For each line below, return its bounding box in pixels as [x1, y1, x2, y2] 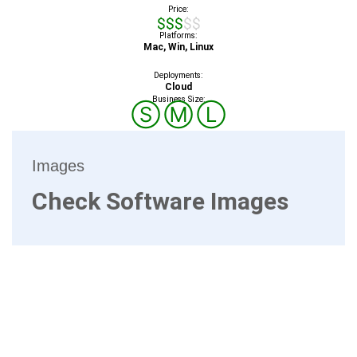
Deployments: [154, 69, 203, 80]
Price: [168, 3, 189, 14]
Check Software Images [32, 186, 288, 215]
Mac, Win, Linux [143, 41, 214, 53]
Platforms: [159, 29, 198, 41]
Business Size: [151, 93, 206, 104]
